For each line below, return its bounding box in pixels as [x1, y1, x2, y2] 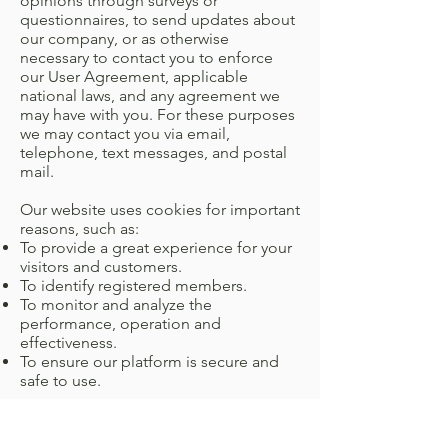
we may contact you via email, [20, 124, 230, 143]
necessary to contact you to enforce [20, 48, 273, 67]
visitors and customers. [20, 257, 182, 276]
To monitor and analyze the [20, 295, 212, 314]
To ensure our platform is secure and [20, 352, 279, 371]
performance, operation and [20, 314, 221, 333]
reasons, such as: [20, 219, 139, 238]
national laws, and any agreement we [20, 86, 280, 105]
